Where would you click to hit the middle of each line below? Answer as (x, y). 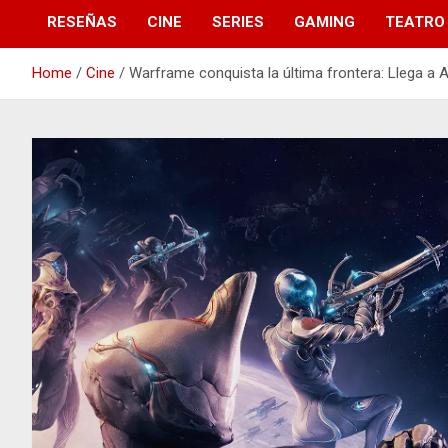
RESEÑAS (82, 21)
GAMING (324, 21)
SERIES (238, 21)
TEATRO (415, 21)
